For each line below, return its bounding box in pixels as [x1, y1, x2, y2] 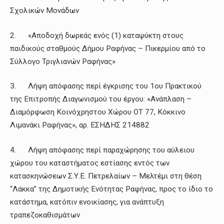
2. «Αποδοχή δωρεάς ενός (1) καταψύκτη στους [10, 30, 183, 40]
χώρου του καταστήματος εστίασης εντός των [10, 158, 169, 167]
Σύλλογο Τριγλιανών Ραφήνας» [10, 56, 115, 66]
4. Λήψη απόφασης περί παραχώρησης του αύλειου [10, 145, 194, 154]
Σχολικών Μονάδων [10, 6, 79, 15]
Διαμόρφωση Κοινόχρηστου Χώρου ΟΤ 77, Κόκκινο [10, 107, 185, 117]
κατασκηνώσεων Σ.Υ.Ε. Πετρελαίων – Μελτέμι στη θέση [10, 171, 201, 180]
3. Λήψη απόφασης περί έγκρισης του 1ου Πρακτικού [10, 81, 201, 91]
